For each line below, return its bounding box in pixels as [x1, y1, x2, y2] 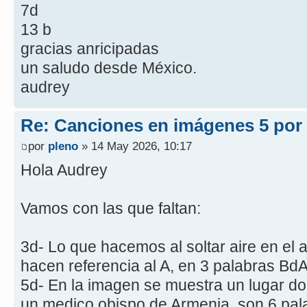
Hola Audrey [21, 160, 108, 179]
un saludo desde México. [21, 59, 197, 77]
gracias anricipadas [21, 40, 159, 58]
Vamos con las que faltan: [21, 199, 201, 217]
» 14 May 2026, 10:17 [78, 138, 192, 153]
